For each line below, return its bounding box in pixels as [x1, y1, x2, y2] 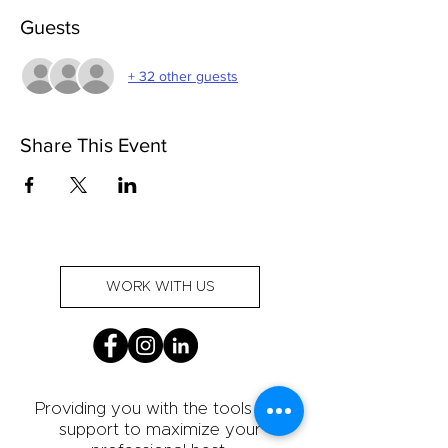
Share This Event [20, 134, 167, 156]
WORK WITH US [105, 280, 215, 294]
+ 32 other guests [128, 67, 238, 84]
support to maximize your [59, 421, 261, 438]
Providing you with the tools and [34, 400, 286, 417]
